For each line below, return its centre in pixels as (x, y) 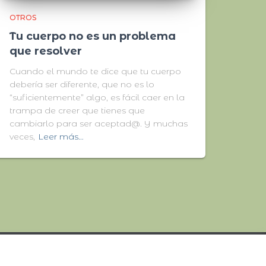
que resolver (46, 51)
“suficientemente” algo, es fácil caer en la (97, 97)
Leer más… (61, 137)
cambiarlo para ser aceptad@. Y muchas (99, 123)
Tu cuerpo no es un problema (93, 36)
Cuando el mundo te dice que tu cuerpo (95, 71)
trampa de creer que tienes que (77, 110)
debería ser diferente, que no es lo (82, 84)
